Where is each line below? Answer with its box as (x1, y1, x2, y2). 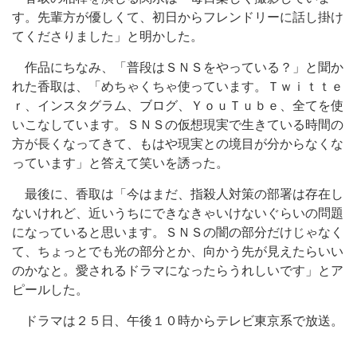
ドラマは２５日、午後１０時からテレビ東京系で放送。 (12, 314, 343, 328)
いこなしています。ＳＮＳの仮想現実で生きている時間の (12, 118, 343, 131)
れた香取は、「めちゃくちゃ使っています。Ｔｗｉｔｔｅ (12, 80, 343, 93)
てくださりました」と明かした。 (12, 29, 203, 43)
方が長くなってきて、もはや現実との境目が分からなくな (12, 137, 343, 151)
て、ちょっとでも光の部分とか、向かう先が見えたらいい (12, 245, 343, 258)
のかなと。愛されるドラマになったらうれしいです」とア (12, 264, 343, 277)
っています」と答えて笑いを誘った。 (12, 156, 229, 170)
